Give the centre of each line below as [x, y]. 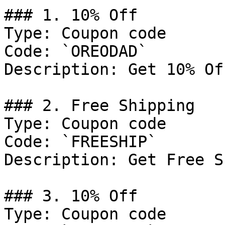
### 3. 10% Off [71, 196]
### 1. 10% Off [71, 15]
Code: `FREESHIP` [80, 142]
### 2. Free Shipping [99, 105]
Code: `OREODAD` [76, 51]
